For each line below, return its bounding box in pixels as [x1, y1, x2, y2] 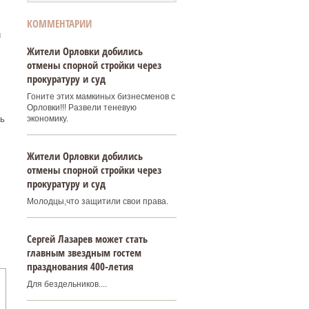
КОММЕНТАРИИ [26, 17, 92, 30]
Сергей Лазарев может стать [26, 232, 148, 246]
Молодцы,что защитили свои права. [26, 197, 168, 206]
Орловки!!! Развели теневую [26, 103, 137, 112]
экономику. [26, 114, 68, 123]
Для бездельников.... [26, 279, 107, 289]
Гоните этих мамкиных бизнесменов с [26, 92, 175, 101]
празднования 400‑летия [26, 259, 133, 273]
